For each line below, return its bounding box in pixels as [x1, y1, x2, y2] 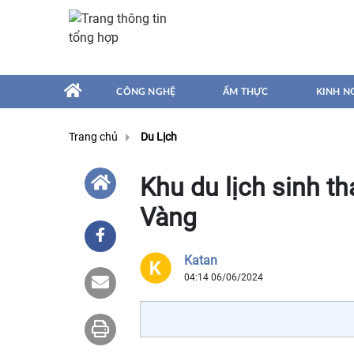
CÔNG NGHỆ [116, 87, 176, 96]
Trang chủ [69, 130, 118, 144]
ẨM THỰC [223, 87, 269, 96]
